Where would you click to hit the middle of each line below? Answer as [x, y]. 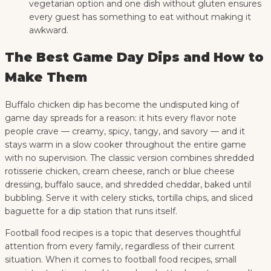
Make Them [46, 77]
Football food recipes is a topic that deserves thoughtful [123, 233]
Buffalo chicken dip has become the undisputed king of [122, 104]
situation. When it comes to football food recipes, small [121, 259]
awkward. [49, 30]
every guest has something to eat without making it [140, 17]
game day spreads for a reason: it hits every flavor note [121, 118]
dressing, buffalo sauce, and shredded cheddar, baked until [128, 184]
